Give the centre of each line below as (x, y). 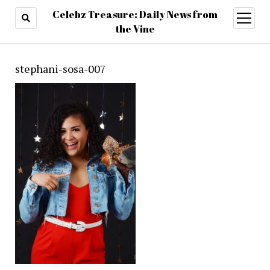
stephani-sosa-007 (60, 69)
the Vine (135, 29)
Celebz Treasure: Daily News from (135, 14)
